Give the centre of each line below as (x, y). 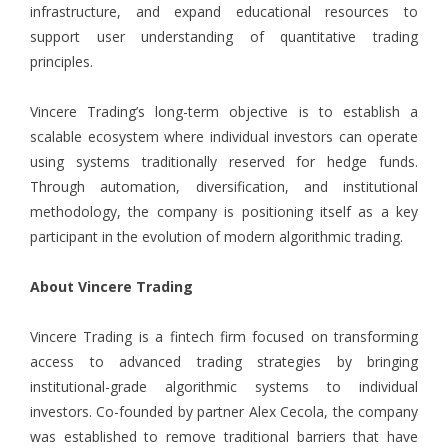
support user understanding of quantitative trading (224, 37)
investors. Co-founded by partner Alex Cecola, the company (224, 412)
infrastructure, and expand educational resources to (224, 12)
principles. (61, 62)
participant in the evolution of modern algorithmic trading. (216, 237)
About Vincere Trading (111, 287)
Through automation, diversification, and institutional (224, 187)
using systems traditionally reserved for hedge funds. (224, 162)
